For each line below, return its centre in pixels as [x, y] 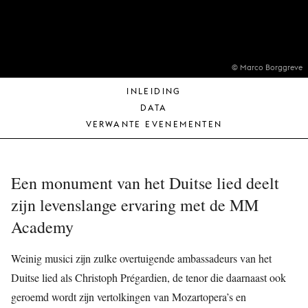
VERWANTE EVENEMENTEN [154, 124]
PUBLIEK [179, 22]
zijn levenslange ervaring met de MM [135, 205]
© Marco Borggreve [267, 67]
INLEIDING [154, 91]
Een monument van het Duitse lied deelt [145, 183]
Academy [42, 227]
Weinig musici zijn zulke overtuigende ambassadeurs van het [141, 258]
